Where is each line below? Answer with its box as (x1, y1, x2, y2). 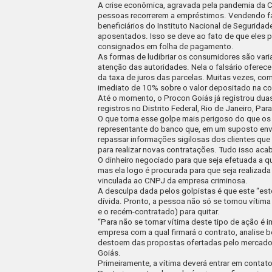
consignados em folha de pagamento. (98, 42, 234, 52)
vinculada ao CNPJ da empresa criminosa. (98, 176, 248, 186)
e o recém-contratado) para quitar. (98, 207, 220, 217)
